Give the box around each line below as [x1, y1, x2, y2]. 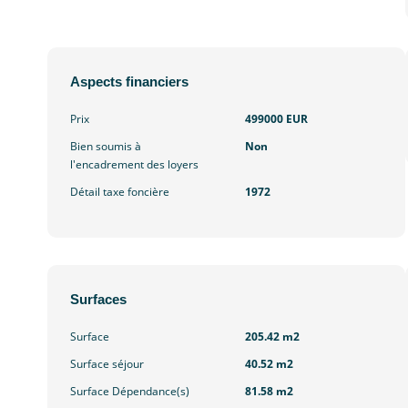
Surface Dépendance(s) [70, 383, 189, 400]
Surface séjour [70, 356, 144, 372]
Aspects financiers [70, 74, 189, 90]
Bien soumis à [70, 138, 141, 155]
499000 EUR [244, 111, 308, 127]
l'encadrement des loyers [70, 157, 199, 173]
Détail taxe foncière [70, 184, 169, 200]
